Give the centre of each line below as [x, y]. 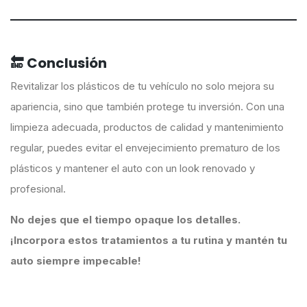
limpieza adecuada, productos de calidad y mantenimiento [147, 127]
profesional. [38, 189]
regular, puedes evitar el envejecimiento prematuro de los [145, 148]
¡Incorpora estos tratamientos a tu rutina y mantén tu [149, 241]
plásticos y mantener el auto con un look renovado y [133, 169]
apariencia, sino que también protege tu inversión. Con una [147, 107]
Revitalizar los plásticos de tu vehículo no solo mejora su [142, 86]
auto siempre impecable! [76, 261]
